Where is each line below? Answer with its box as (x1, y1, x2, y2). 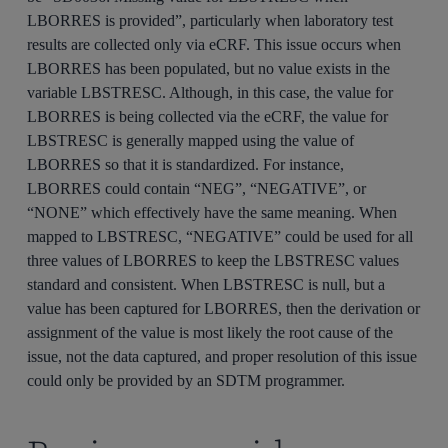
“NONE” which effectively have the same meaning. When (27, 203, 398, 221)
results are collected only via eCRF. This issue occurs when (27, 35, 402, 53)
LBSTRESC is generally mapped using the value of (27, 131, 355, 149)
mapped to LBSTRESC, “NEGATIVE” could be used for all (27, 227, 414, 245)
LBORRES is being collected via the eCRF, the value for (27, 107, 389, 125)
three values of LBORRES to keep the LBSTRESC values (27, 251, 400, 269)
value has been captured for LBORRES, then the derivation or (27, 299, 421, 317)
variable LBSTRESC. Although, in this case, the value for (27, 83, 394, 101)
